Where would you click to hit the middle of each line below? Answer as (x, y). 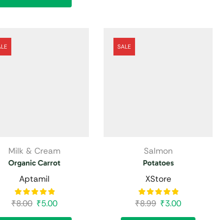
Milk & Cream (34, 151)
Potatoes (158, 163)
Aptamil (34, 179)
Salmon (158, 151)
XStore (158, 179)
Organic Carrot (34, 163)
